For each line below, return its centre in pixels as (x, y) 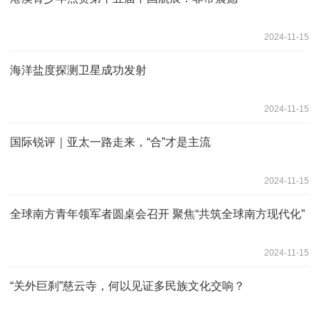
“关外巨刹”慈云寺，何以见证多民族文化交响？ (127, 286)
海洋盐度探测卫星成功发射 (78, 70)
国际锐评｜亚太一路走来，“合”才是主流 (110, 142)
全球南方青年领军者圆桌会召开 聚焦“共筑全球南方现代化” (157, 214)
